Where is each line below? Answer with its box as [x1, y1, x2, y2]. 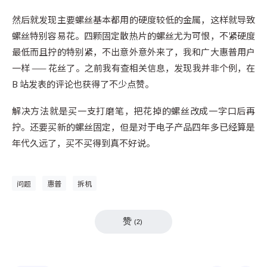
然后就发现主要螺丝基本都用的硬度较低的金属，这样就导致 [12, 13, 255, 26]
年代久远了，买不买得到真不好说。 [12, 136, 155, 149]
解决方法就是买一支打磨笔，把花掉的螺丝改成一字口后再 [12, 104, 255, 117]
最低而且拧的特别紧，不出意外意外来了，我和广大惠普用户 [12, 45, 255, 58]
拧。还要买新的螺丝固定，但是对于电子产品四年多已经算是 [12, 120, 255, 133]
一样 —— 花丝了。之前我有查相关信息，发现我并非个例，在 [12, 61, 255, 74]
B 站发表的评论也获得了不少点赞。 [12, 77, 154, 90]
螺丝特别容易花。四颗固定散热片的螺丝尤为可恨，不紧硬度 [12, 29, 255, 42]
